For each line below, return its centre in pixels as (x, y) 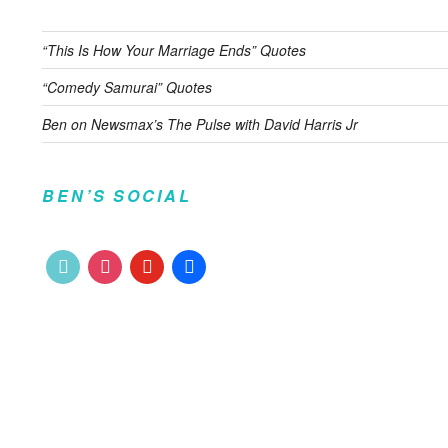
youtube (154, 260)
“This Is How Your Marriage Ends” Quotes (174, 50)
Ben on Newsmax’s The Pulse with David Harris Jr (200, 124)
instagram (118, 260)
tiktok (61, 260)
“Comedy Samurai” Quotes (127, 87)
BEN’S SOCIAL (117, 196)
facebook (200, 260)
